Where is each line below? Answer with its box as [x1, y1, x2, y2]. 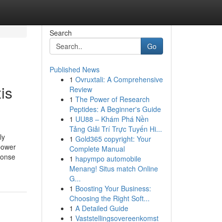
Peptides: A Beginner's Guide [69, 104, 161, 114]
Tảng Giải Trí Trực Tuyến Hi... [69, 124, 162, 134]
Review [69, 84, 92, 94]
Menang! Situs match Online [69, 164, 158, 173]
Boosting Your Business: [75, 183, 151, 193]
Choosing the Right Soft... [69, 193, 150, 203]
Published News [49, 64, 100, 74]
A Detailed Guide [75, 203, 128, 213]
